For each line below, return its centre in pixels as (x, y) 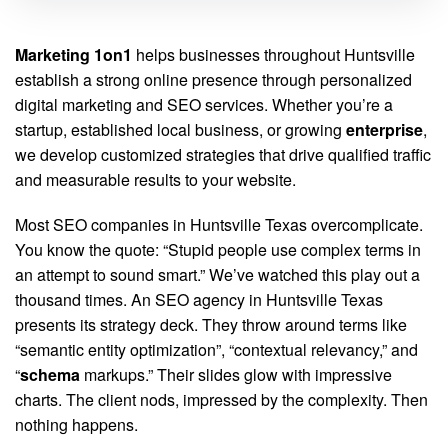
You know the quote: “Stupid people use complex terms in (218, 249)
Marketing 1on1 (73, 54)
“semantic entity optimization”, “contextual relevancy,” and (216, 349)
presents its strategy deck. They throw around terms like (211, 324)
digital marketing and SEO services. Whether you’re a (204, 104)
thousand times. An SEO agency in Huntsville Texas (199, 299)
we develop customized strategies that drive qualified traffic (223, 154)
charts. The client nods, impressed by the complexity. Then (221, 399)
